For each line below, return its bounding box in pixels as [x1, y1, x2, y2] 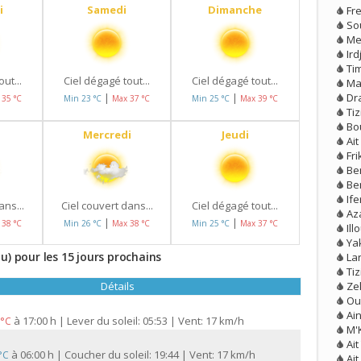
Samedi [87, 2, 127, 18]
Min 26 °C [64, 217, 105, 229]
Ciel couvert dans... [60, 197, 153, 213]
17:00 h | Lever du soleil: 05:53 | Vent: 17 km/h [23, 313, 244, 329]
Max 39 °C [240, 93, 279, 105]
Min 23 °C [64, 93, 105, 105]
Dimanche [208, 2, 263, 18]
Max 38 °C [112, 217, 151, 229]
